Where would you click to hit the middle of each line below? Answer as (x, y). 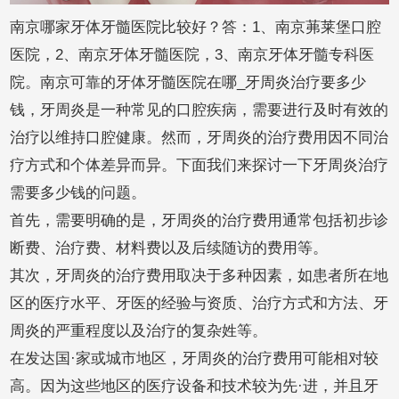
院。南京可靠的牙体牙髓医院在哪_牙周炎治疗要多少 (188, 83)
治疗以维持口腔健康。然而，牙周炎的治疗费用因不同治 (199, 138)
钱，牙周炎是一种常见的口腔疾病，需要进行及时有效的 (199, 110)
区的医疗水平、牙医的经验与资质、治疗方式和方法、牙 (199, 304)
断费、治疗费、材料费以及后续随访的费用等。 (169, 248)
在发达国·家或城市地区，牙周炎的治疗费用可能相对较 (195, 359)
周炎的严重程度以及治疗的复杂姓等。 (139, 331)
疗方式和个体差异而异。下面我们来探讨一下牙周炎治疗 (199, 166)
